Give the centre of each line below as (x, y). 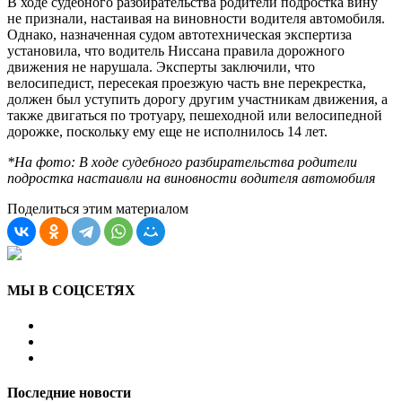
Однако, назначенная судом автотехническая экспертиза (179, 34)
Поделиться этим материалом (98, 208)
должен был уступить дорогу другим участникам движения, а (197, 99)
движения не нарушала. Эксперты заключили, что (161, 66)
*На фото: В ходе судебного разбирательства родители (182, 162)
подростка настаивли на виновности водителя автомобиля (191, 178)
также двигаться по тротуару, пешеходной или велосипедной (195, 115)
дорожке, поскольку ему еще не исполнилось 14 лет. (167, 131)
